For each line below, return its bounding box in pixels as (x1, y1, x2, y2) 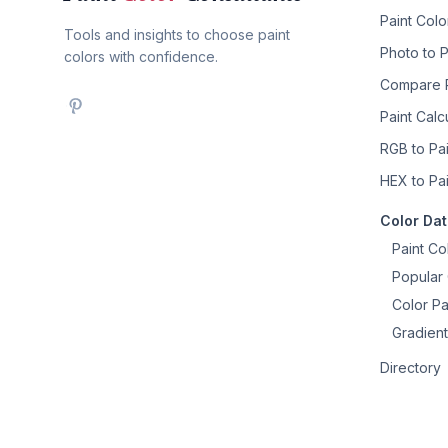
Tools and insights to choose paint (64, 26, 290, 43)
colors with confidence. (64, 48, 218, 65)
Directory (380, 359, 441, 376)
